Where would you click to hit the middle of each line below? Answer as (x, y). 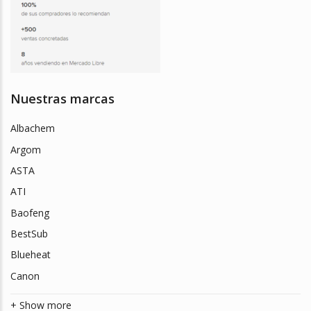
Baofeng (30, 212)
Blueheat (31, 255)
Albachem (33, 128)
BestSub (29, 234)
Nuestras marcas (62, 99)
